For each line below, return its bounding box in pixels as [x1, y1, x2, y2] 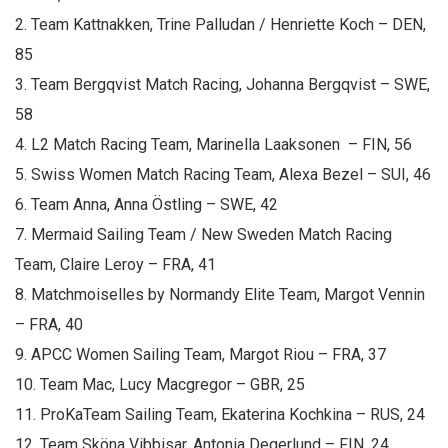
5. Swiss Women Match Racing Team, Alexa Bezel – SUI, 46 [15, 165, 431, 184]
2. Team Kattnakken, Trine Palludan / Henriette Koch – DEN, [15, 15, 426, 34]
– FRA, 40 [15, 315, 83, 334]
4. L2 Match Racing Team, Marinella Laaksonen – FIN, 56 [15, 135, 412, 154]
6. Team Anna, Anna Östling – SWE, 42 [15, 195, 278, 214]
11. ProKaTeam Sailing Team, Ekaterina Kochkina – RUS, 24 [15, 405, 425, 424]
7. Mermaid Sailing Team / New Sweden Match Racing [15, 225, 392, 244]
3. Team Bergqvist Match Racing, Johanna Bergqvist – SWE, [15, 75, 430, 94]
